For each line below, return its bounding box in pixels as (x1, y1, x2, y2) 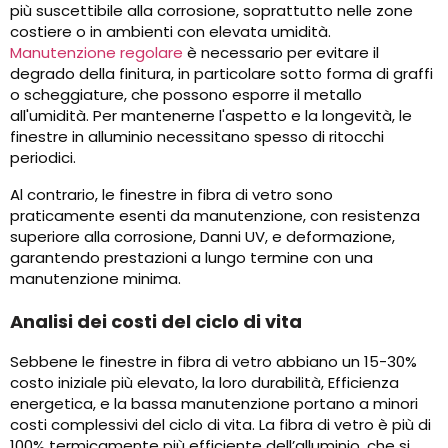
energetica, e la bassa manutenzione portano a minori (10, 393, 418, 415)
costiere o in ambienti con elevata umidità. (10, 21, 331, 43)
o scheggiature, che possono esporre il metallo (10, 84, 362, 106)
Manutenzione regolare (10, 42, 183, 64)
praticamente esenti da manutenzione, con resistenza (10, 205, 420, 227)
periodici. (10, 147, 76, 169)
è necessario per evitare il (183, 42, 379, 64)
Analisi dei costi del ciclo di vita (10, 309, 302, 335)
